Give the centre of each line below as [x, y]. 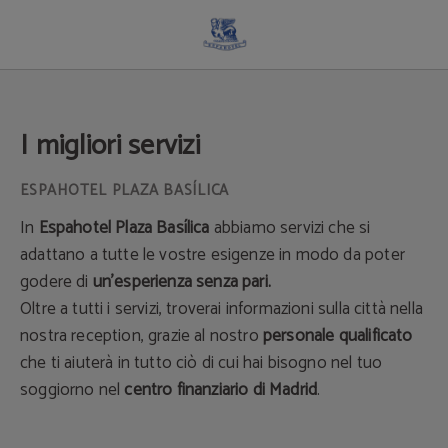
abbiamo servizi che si [290, 228]
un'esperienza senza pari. [181, 282]
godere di [56, 282]
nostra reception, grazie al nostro [141, 336]
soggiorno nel [72, 390]
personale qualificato [337, 336]
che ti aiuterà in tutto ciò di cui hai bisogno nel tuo [201, 363]
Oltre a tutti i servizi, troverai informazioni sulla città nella [221, 309]
